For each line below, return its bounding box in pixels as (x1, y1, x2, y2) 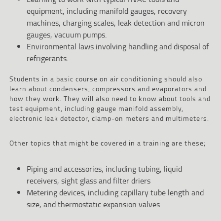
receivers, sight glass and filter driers (26, 174, 150, 186)
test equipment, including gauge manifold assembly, (9, 103, 184, 113)
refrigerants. (26, 52, 68, 64)
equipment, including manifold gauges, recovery (26, 4, 187, 17)
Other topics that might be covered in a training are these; (9, 137, 206, 148)
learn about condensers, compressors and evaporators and (9, 83, 207, 94)
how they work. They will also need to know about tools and (9, 93, 211, 104)
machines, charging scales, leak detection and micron (26, 16, 205, 29)
